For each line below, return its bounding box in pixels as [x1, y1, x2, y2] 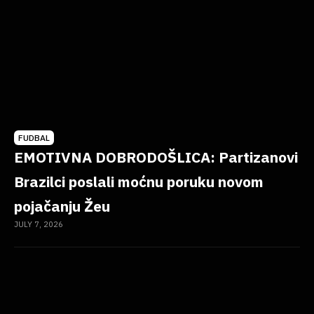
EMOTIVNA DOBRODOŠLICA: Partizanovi [14, 146, 298, 167]
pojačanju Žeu [14, 196, 110, 216]
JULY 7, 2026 [14, 219, 63, 229]
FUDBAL [18, 132, 50, 143]
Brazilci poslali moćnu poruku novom [14, 171, 264, 191]
